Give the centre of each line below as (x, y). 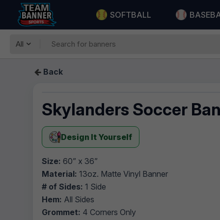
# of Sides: (62, 187)
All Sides (78, 199)
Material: (59, 174)
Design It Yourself (96, 137)
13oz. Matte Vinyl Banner (123, 174)
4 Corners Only (108, 212)
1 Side (95, 187)
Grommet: (61, 212)
